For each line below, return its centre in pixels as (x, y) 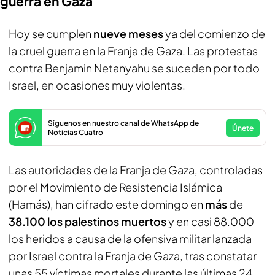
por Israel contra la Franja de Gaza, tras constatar (133, 256)
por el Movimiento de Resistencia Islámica (115, 187)
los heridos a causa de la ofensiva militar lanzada (130, 238)
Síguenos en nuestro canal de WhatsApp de (123, 123)
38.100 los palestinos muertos (88, 221)
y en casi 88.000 (211, 221)
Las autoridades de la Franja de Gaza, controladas (136, 170)
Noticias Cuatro (76, 132)
